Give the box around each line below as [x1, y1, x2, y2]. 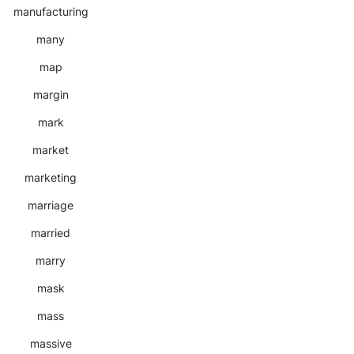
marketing [24, 171, 77, 184]
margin [32, 88, 69, 101]
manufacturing [13, 5, 88, 18]
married [31, 226, 70, 239]
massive [29, 337, 72, 350]
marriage [28, 198, 73, 212]
